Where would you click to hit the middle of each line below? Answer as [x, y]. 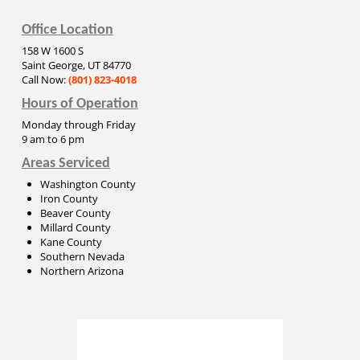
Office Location [67, 31]
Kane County [72, 241]
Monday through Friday [78, 124]
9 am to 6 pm [53, 139]
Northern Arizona [82, 270]
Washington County [88, 184]
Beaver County [76, 213]
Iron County [70, 198]
